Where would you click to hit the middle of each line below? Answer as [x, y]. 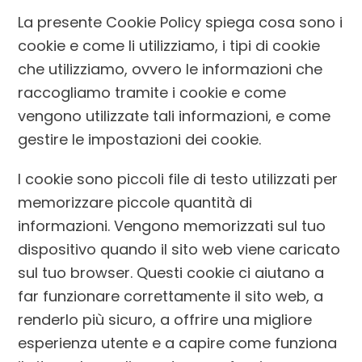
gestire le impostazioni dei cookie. [140, 140]
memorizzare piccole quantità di [135, 203]
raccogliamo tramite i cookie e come [152, 93]
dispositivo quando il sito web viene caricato [179, 250]
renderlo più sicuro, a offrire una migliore [165, 320]
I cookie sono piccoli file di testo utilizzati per [178, 179]
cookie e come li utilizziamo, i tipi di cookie [169, 46]
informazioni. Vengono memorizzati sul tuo [172, 226]
